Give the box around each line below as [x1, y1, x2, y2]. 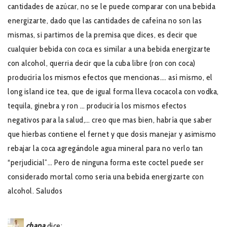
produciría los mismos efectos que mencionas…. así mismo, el [8, 72, 213, 82]
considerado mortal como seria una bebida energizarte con [8, 171, 204, 181]
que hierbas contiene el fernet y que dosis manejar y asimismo [8, 129, 216, 139]
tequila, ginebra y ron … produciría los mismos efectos [8, 100, 186, 110]
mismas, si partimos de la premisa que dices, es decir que [8, 29, 198, 40]
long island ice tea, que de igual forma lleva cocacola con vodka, [8, 86, 219, 96]
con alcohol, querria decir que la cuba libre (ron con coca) [8, 58, 196, 68]
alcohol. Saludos [8, 185, 62, 196]
